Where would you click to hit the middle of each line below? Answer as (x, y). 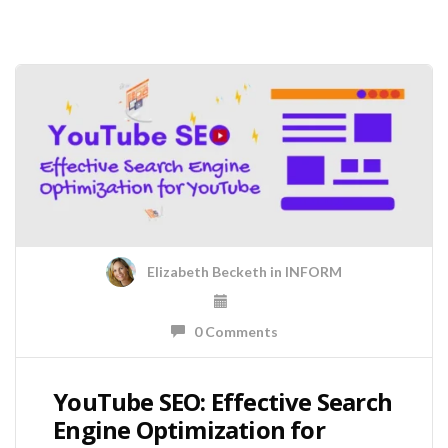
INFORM (313, 271)
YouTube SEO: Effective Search (222, 402)
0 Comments (231, 332)
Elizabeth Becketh (207, 271)
